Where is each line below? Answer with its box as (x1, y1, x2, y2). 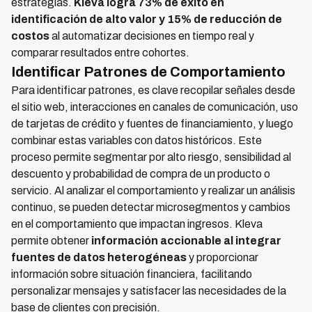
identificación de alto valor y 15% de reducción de (11, 13, 282, 25)
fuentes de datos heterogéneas (11, 251, 187, 263)
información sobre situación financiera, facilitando (11, 268, 252, 280)
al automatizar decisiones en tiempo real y (49, 30, 254, 42)
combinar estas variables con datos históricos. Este (11, 134, 262, 146)
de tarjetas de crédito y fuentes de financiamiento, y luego (11, 118, 293, 130)
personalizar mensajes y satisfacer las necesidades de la (11, 285, 286, 297)
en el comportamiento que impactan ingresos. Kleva (11, 218, 263, 230)
